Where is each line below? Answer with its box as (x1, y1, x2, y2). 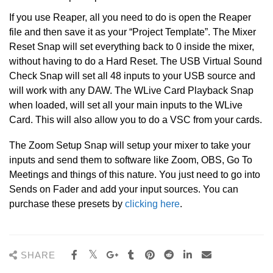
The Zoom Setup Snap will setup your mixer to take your (9, 140, 250, 151)
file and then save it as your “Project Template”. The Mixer (9, 27, 256, 37)
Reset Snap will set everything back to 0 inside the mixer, (9, 41, 254, 52)
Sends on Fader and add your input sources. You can (9, 184, 238, 194)
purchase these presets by (9, 199, 125, 209)
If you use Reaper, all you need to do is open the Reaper (9, 12, 251, 23)
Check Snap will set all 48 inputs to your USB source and (9, 71, 255, 81)
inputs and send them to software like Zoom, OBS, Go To (9, 155, 252, 165)
